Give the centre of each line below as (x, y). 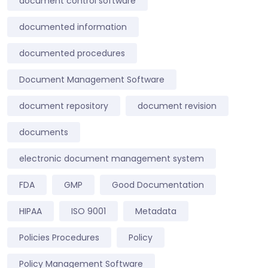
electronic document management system (112, 158)
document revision (177, 106)
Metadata (156, 211)
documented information (73, 27)
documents (44, 132)
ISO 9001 (89, 211)
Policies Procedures (59, 237)
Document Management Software (92, 79)
